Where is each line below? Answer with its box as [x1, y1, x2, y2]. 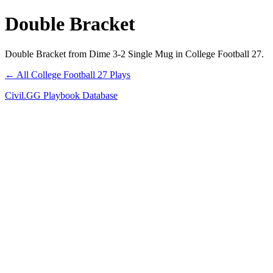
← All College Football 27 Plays [5, 69, 130, 80]
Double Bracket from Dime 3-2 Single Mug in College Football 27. [5, 48, 264, 59]
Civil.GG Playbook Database [5, 90, 118, 101]
